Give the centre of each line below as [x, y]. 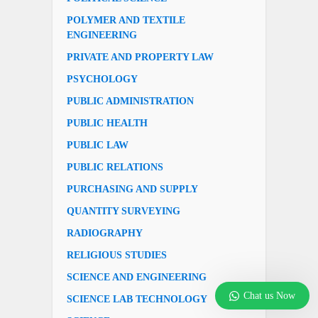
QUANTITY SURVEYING [124, 211]
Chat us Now [269, 296]
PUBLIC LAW [98, 145]
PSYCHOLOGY [102, 79]
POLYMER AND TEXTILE [126, 20]
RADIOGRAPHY [105, 233]
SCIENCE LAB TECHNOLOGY [137, 299]
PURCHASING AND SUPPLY [132, 189]
